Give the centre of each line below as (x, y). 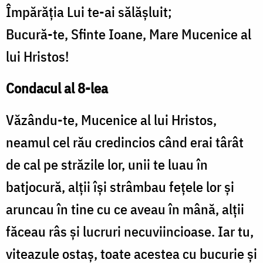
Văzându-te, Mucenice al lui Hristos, (111, 120)
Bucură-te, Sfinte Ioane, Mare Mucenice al (129, 34)
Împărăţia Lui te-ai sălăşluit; (89, 12)
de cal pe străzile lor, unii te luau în (107, 165)
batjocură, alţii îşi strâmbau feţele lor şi (120, 187)
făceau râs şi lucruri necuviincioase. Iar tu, (130, 232)
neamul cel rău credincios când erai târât (125, 142)
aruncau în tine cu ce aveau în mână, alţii (125, 209)
